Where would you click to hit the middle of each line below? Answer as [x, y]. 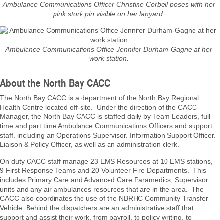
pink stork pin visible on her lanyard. [109, 14]
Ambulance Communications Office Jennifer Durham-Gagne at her [109, 49]
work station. [109, 58]
